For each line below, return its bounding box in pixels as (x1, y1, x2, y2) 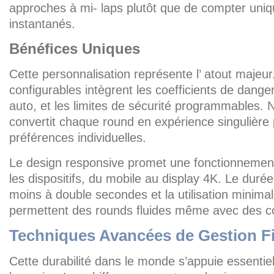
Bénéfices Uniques (9, 41, 140, 57)
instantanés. (9, 17, 75, 31)
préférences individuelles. (9, 131, 146, 144)
